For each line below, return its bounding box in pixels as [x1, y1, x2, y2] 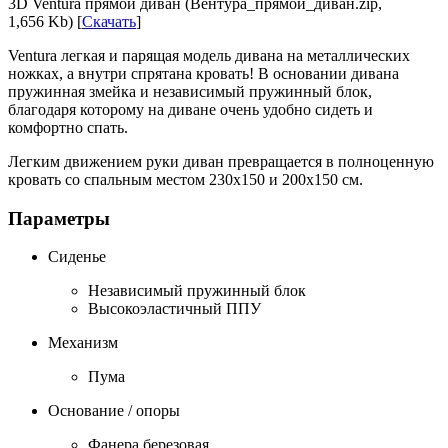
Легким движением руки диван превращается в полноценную [8, 152, 434, 170]
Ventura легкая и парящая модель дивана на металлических [8, 46, 410, 64]
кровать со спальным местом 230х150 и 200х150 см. [8, 170, 363, 188]
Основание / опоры [48, 402, 180, 420]
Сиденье [48, 248, 106, 266]
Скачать [82, 12, 136, 30]
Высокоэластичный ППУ [88, 300, 261, 318]
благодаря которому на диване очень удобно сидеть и [8, 100, 373, 118]
